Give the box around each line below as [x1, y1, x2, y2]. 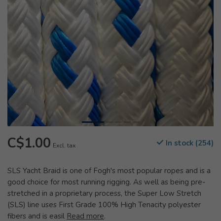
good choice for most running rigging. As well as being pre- [7, 177, 205, 187]
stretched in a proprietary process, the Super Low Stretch [7, 188, 201, 198]
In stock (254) [164, 138, 214, 148]
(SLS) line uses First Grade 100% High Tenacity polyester [7, 200, 201, 210]
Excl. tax [53, 142, 75, 149]
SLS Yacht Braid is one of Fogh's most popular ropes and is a [7, 166, 211, 176]
